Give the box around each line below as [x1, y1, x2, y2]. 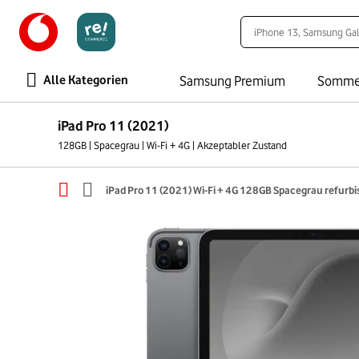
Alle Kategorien [43, 73, 128, 87]
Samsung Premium [179, 73, 285, 89]
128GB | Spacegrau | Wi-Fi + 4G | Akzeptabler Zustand [58, 139, 287, 151]
